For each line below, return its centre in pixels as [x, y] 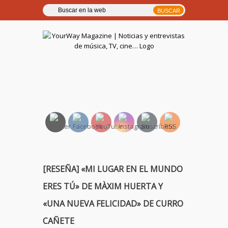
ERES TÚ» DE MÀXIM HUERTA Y [103, 186]
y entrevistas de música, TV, [114, 67]
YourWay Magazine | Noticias [114, 56]
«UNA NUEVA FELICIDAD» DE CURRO [113, 204]
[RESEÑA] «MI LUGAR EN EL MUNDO [113, 169]
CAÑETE [59, 221]
